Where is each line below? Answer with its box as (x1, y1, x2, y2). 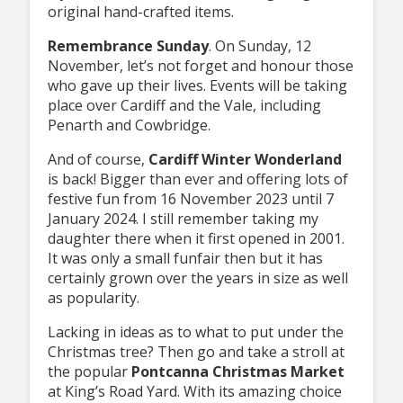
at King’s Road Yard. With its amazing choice (47, 381, 342, 401)
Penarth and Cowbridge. (47, 114, 210, 135)
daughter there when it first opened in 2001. (47, 228, 345, 248)
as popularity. (47, 287, 139, 308)
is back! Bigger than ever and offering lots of (47, 168, 348, 189)
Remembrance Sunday (47, 35, 209, 56)
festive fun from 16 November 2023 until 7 (47, 188, 334, 209)
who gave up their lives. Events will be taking (47, 75, 347, 95)
